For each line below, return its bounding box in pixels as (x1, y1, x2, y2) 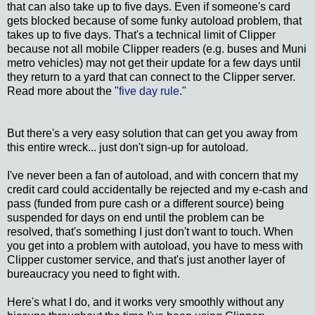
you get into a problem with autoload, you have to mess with (7, 239, 303, 252)
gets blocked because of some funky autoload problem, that (7, 14, 302, 27)
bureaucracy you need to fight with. (7, 267, 180, 280)
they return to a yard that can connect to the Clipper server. (7, 70, 295, 83)
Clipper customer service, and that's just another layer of (7, 253, 285, 266)
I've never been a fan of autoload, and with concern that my (7, 169, 298, 181)
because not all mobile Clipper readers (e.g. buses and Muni (7, 42, 307, 55)
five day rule (119, 84, 179, 97)
